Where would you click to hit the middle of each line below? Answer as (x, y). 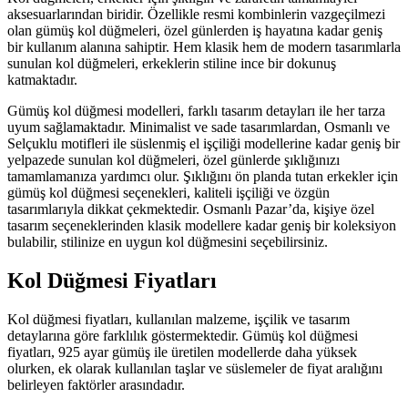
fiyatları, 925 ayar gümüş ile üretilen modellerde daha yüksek (182, 352)
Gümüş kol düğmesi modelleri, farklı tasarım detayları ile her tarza (196, 111)
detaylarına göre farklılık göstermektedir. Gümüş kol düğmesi (183, 336)
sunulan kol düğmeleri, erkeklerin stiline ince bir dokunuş (172, 64)
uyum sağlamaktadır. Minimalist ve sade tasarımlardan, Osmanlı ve (199, 127)
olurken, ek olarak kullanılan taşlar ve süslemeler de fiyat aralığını (195, 369)
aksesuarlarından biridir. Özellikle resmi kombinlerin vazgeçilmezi (196, 15)
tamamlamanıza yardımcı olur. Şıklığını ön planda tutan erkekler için (203, 177)
